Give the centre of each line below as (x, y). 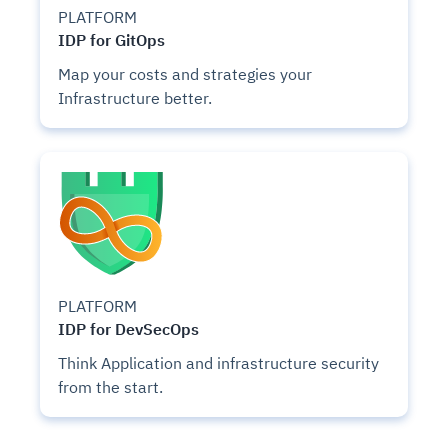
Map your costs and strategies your (185, 73)
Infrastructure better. (135, 97)
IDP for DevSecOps (128, 328)
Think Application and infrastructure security (218, 363)
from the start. (110, 387)
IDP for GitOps (111, 39)
